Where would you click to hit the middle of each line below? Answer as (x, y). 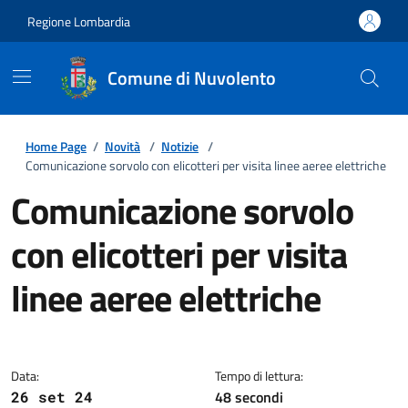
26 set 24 (52, 397)
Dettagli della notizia (140, 345)
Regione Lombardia (79, 21)
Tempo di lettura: (259, 376)
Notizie (180, 146)
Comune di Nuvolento (192, 78)
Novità (122, 146)
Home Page (56, 146)
